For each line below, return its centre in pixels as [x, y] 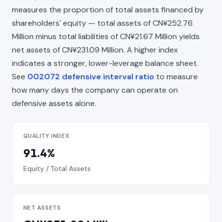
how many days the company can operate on [95, 90]
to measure [176, 76]
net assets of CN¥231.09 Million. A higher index [95, 50]
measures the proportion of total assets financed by [108, 9]
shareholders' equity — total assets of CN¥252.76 [102, 23]
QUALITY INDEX [46, 136]
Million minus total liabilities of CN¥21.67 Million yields [106, 36]
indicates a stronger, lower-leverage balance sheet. [105, 63]
